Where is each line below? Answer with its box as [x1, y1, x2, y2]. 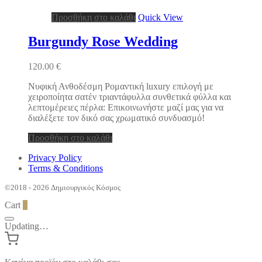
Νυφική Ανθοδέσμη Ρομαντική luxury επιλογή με [28, 81, 213, 92]
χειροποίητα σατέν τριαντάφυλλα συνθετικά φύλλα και [28, 92, 231, 102]
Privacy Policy [28, 153, 82, 163]
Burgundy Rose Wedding [28, 34, 178, 50]
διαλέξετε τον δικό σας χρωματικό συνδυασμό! [28, 113, 205, 123]
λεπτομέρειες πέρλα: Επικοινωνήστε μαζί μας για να [28, 102, 223, 113]
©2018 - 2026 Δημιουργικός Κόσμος [5, 183, 120, 192]
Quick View [138, 12, 183, 22]
